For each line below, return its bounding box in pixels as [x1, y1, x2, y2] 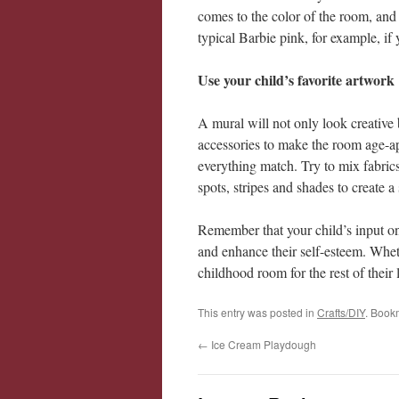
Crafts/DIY [317, 305, 365, 320]
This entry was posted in [198, 305, 317, 320]
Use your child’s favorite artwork [198, 69, 395, 90]
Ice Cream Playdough [208, 337, 316, 352]
